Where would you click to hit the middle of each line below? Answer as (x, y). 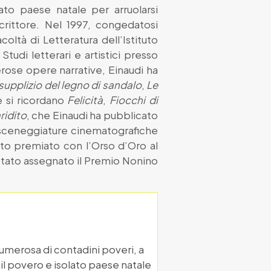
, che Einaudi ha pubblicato (92, 115)
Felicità (85, 100)
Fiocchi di (134, 100)
